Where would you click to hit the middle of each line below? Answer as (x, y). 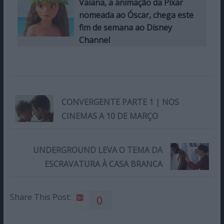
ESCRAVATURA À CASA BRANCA (103, 164)
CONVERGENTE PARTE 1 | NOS (120, 102)
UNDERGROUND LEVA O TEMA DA (98, 150)
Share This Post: (40, 197)
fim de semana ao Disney (126, 28)
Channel (95, 40)
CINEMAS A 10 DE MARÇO (109, 116)
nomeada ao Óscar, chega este (136, 15)
